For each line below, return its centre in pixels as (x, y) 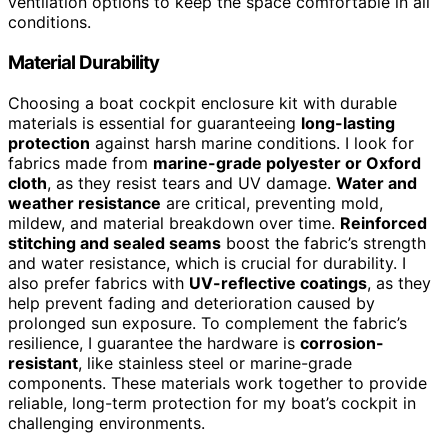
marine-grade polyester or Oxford (287, 162)
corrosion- (342, 342)
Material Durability (84, 62)
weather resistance (84, 202)
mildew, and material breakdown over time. (174, 222)
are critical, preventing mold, (272, 202)
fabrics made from (80, 162)
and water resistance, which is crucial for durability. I (207, 262)
